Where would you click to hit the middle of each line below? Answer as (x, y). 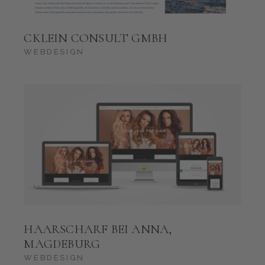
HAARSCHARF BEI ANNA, (98, 229)
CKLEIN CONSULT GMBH (96, 38)
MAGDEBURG (62, 244)
